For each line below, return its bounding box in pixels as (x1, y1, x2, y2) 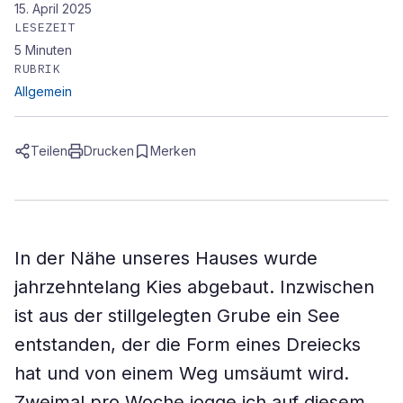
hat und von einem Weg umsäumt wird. (14, 363, 349, 384)
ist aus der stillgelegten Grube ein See (14, 305, 340, 327)
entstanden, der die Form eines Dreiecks (14, 334, 361, 355)
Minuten (25, 42, 72, 58)
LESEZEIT (14, 20, 76, 35)
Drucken (84, 143, 134, 158)
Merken (150, 143, 196, 158)
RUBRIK (14, 61, 61, 76)
